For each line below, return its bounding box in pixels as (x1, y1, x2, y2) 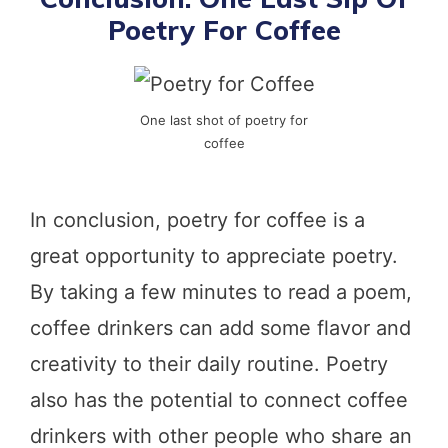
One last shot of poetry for (140, 111, 308, 128)
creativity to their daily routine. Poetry (30, 351, 388, 376)
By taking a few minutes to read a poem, (30, 279, 412, 304)
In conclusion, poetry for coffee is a (30, 207, 365, 232)
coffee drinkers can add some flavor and (30, 315, 411, 340)
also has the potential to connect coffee (30, 387, 408, 412)
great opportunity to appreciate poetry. (30, 243, 398, 268)
